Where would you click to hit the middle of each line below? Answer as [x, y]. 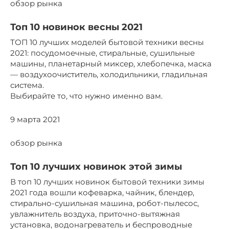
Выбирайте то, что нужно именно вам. [86, 96]
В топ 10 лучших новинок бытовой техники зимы [107, 181]
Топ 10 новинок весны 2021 [76, 27]
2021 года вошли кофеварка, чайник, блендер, [102, 192]
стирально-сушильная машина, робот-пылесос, [105, 203]
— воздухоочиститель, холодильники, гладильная [109, 74]
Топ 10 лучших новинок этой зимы [96, 166]
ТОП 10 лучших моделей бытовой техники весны [107, 42]
